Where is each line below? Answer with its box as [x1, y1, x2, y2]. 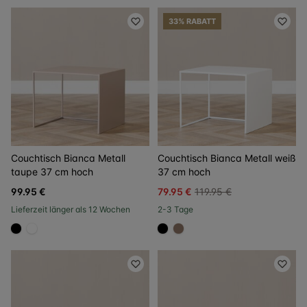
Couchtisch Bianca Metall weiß [158, 152, 296, 164]
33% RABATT [169, 16, 216, 26]
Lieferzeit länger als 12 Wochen [11, 204, 130, 214]
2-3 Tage [158, 204, 193, 214]
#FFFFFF [31, 229, 75, 243]
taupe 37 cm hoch [11, 166, 93, 177]
